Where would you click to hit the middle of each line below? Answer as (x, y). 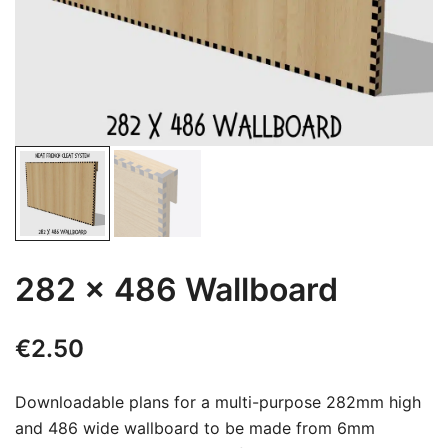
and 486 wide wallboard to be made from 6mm (195, 428)
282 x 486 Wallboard (176, 289)
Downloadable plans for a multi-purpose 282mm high (218, 402)
